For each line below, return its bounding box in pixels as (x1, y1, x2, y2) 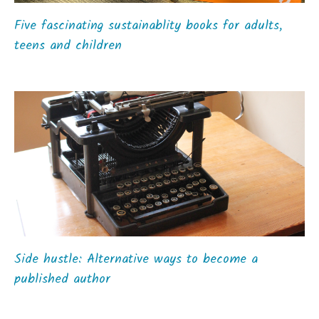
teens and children (14, 36, 122, 56)
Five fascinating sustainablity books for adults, (14, 16, 283, 36)
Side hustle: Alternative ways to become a (14, 249, 258, 270)
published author (14, 269, 110, 290)
